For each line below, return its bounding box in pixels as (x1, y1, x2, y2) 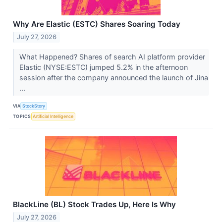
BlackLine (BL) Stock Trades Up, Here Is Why (13, 200, 176, 210)
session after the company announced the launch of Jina (19, 73, 208, 82)
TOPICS (13, 113, 31, 119)
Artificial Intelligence (33, 113, 74, 119)
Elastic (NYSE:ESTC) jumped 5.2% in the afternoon (19, 63, 188, 72)
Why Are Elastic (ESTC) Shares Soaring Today (13, 19, 180, 29)
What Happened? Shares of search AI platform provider (19, 53, 205, 61)
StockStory (22, 103, 46, 109)
